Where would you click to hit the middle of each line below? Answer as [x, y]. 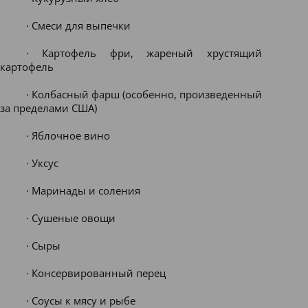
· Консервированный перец [96, 273]
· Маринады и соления [83, 190]
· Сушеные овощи [70, 218]
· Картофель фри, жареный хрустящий [144, 53]
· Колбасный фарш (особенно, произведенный [144, 94]
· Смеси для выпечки [78, 25]
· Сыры [43, 245]
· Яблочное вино [68, 135]
